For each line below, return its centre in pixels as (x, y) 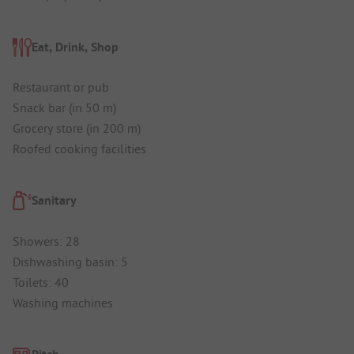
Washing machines (63, 302)
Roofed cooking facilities (79, 148)
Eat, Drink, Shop (75, 47)
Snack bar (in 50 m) (64, 107)
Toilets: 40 (41, 282)
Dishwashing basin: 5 (70, 261)
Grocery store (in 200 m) (77, 128)
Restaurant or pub (61, 87)
